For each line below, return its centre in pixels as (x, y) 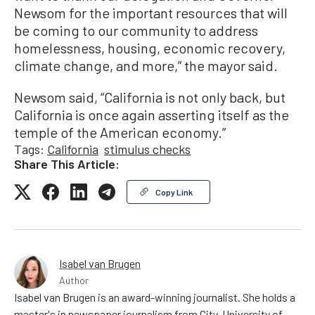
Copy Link (174, 192)
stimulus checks (147, 149)
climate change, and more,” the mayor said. (146, 65)
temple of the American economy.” (120, 132)
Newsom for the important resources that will (151, 12)
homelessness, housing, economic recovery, (150, 47)
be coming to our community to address (136, 30)
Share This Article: (67, 163)
